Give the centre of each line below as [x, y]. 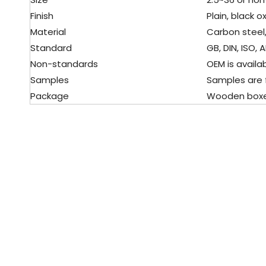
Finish [42, 16]
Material [48, 32]
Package [50, 96]
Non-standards [64, 64]
